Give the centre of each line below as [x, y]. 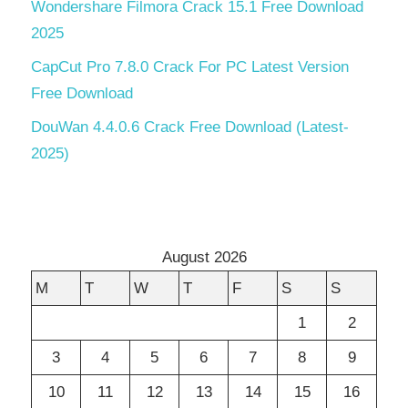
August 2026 [204, 258]
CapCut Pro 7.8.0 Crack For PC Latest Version [190, 67]
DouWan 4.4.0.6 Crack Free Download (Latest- [190, 127]
